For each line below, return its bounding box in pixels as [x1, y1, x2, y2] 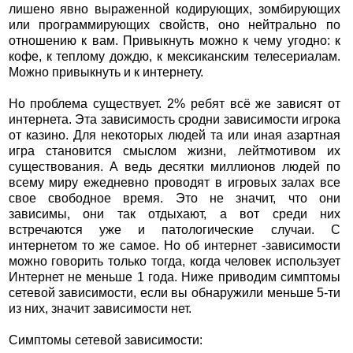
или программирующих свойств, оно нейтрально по [8, 18, 341, 32]
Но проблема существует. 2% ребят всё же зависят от [8, 97, 341, 111]
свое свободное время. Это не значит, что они [8, 191, 341, 206]
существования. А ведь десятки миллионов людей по [8, 160, 341, 174]
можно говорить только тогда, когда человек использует [8, 255, 341, 269]
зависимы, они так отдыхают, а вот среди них [8, 207, 341, 221]
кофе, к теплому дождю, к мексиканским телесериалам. [8, 50, 341, 64]
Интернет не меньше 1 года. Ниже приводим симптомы [8, 270, 341, 284]
